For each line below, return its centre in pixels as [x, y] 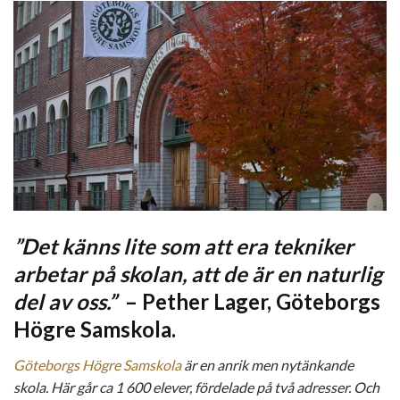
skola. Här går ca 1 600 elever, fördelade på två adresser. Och [196, 387]
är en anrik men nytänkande [267, 364]
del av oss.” [65, 301]
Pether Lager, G [217, 301]
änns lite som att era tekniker [213, 246]
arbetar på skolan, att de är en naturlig [198, 273]
